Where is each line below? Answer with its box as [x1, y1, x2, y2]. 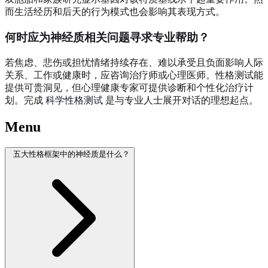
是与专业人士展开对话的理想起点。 [103, 95, 258, 105]
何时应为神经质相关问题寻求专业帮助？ [5, 31, 209, 44]
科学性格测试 [45, 95, 103, 105]
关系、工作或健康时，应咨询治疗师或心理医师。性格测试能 [5, 69, 263, 80]
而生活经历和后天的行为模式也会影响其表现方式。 [5, 7, 225, 17]
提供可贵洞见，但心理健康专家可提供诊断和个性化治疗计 [5, 82, 254, 93]
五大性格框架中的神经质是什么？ [13, 149, 130, 159]
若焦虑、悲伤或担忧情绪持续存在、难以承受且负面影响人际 [5, 57, 263, 68]
